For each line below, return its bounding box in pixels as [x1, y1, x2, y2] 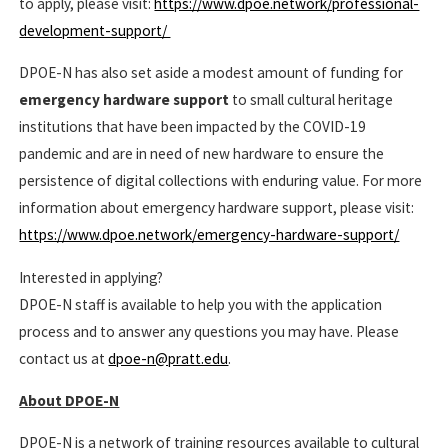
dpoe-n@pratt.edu [108, 348, 229, 368]
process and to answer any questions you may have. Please [19, 321, 400, 341]
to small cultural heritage [229, 90, 394, 110]
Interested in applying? [19, 267, 164, 287]
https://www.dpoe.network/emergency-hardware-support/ [19, 225, 400, 245]
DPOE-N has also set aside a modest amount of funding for [19, 63, 404, 83]
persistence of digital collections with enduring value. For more [19, 171, 423, 191]
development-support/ [19, 20, 171, 40]
